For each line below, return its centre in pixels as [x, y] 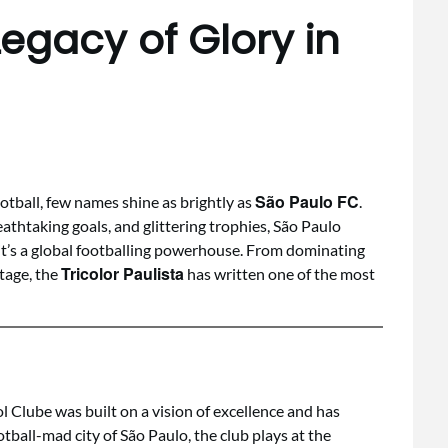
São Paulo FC [307, 201]
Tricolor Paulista [122, 273]
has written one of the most [279, 273]
